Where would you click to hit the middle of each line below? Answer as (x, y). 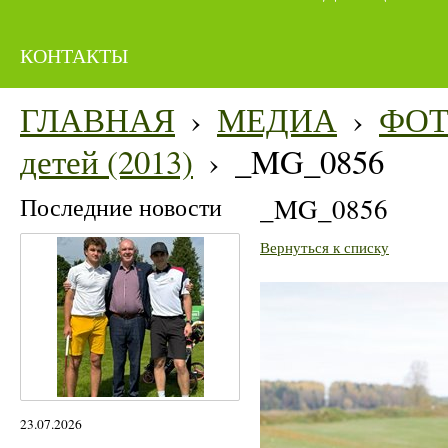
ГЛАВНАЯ (97, 119)
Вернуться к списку (324, 247)
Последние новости (121, 207)
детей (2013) (106, 161)
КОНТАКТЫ (74, 55)
